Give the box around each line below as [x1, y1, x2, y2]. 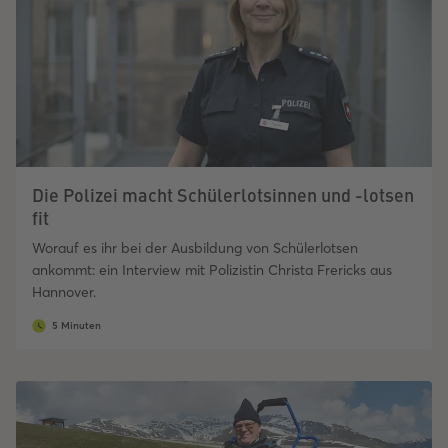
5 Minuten [52, 319, 101, 333]
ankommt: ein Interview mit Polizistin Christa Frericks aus [32, 261, 392, 280]
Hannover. [32, 283, 100, 302]
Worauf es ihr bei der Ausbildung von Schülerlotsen [32, 239, 358, 258]
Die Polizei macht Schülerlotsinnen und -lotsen [32, 182, 414, 208]
